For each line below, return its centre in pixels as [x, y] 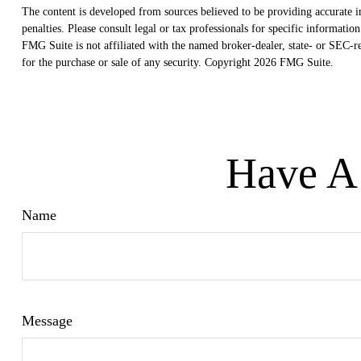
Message [47, 320]
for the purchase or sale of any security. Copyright [137, 62]
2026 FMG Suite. [293, 62]
